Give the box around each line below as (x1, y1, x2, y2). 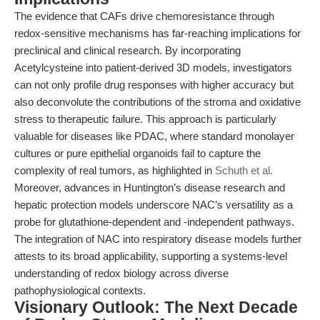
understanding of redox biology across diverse (14, 267, 229, 279)
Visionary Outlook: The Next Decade (14, 299, 298, 316)
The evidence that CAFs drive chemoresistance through (14, 10, 274, 22)
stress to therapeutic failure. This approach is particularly (14, 113, 276, 125)
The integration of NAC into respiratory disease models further (14, 233, 301, 245)
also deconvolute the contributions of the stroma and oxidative (14, 96, 301, 108)
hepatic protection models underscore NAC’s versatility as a (14, 199, 293, 211)
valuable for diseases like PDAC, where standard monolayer (14, 130, 294, 142)
